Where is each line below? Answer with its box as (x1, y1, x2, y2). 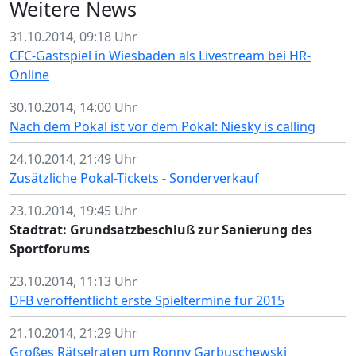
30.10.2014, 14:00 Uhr (10, 99, 137, 116)
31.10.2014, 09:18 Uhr (10, 28, 137, 45)
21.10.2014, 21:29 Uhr (10, 324, 137, 342)
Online (10, 66, 49, 83)
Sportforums (10, 240, 90, 257)
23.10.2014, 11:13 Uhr (10, 273, 137, 290)
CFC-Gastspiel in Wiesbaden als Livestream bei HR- (10, 47, 311, 64)
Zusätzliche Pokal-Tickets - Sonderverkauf (10, 169, 259, 187)
